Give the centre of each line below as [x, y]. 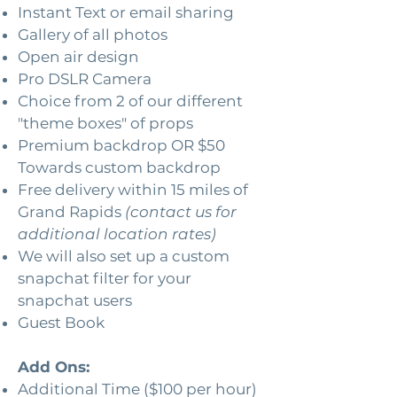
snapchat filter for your [105, 278]
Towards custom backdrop [119, 167]
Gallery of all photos [94, 35]
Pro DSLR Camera [85, 79]
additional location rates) [117, 234]
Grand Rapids [70, 212]
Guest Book [61, 323]
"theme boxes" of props [107, 123]
